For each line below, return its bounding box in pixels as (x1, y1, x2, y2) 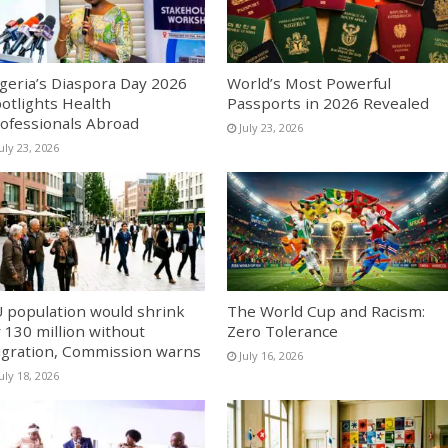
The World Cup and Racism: (226, 300, 425, 321)
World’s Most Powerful (226, 73, 391, 94)
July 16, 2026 (238, 347, 303, 363)
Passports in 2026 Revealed (226, 93, 429, 114)
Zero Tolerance (226, 320, 338, 341)
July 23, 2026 (238, 120, 303, 136)
